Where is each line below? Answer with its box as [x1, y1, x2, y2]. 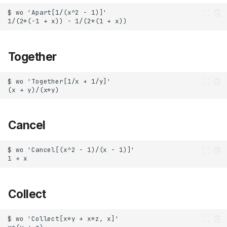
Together [8, 49, 57, 63]
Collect [8, 187, 46, 201]
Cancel [8, 118, 46, 132]
